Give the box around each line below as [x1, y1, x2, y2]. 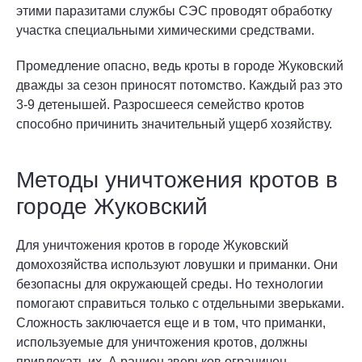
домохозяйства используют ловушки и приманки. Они [16, 258, 338, 271]
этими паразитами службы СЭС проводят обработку [16, 4, 332, 18]
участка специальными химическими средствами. [16, 23, 314, 37]
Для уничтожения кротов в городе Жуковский [16, 238, 288, 252]
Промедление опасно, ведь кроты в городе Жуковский [16, 59, 343, 73]
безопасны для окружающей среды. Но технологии [16, 277, 323, 291]
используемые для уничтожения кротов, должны [16, 335, 308, 349]
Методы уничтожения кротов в [16, 167, 338, 192]
